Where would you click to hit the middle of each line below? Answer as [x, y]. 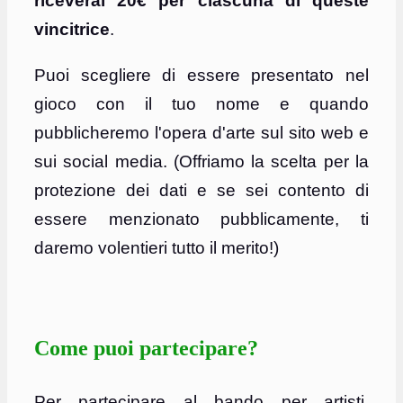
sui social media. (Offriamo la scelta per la [201, 162]
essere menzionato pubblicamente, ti [201, 219]
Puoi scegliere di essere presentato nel [201, 76]
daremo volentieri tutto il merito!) [157, 248]
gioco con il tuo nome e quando [201, 104]
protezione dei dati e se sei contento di [201, 191]
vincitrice [72, 30]
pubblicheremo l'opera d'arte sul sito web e [201, 133]
